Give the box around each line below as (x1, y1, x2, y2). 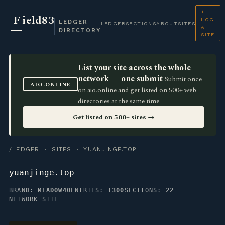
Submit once (165, 74, 202, 84)
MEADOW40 (38, 187, 71, 194)
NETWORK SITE (9, 196, 59, 203)
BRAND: (9, 187, 38, 194)
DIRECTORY (58, 27, 101, 34)
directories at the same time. (78, 96, 161, 106)
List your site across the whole (78, 62, 191, 74)
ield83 (22, 12, 54, 29)
